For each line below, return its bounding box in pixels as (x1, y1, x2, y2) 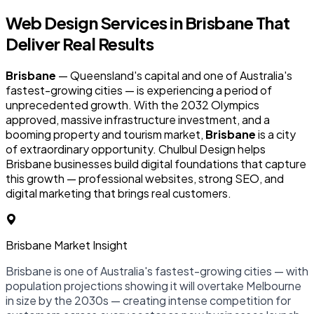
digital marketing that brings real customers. (6, 185, 231, 200)
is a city (256, 126, 296, 142)
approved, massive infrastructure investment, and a (6, 111, 270, 127)
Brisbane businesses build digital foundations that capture (6, 156, 306, 171)
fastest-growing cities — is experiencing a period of (6, 82, 272, 97)
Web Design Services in (6, 11, 185, 33)
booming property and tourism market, (6, 126, 205, 142)
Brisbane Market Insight (6, 237, 128, 252)
